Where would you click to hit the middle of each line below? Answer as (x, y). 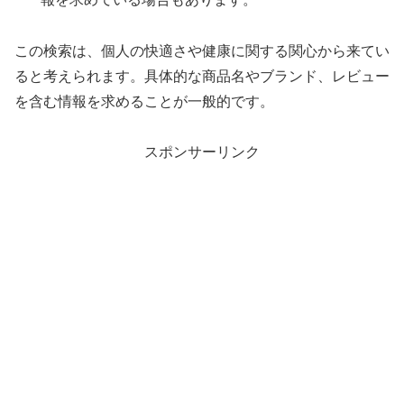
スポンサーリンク (202, 152)
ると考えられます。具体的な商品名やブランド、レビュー (202, 76)
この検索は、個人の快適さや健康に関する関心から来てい (202, 50)
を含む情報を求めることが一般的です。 (144, 101)
